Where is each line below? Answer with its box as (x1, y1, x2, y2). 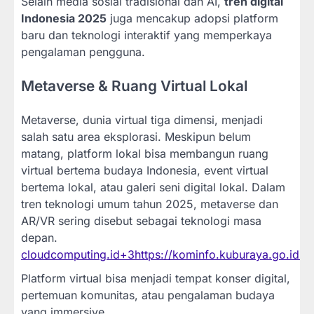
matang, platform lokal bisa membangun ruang (21, 146, 268, 161)
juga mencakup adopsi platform (107, 11, 278, 25)
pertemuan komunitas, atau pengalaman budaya (21, 287, 275, 302)
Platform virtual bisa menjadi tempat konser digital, (21, 271, 290, 285)
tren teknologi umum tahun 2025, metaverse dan (21, 196, 278, 211)
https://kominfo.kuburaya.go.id (135, 247, 299, 261)
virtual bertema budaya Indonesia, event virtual (21, 163, 268, 177)
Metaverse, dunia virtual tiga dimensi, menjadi (21, 112, 263, 127)
